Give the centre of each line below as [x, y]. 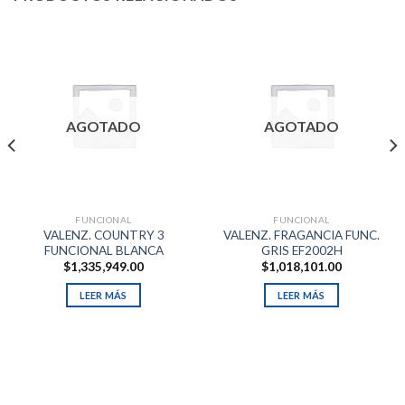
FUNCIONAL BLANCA [104, 251]
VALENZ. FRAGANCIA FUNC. [301, 235]
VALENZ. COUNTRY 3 [104, 235]
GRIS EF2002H [301, 251]
